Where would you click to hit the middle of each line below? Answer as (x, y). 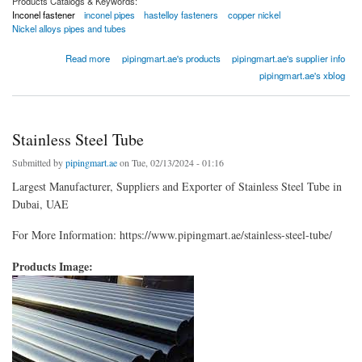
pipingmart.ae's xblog (303, 75)
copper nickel (254, 14)
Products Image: (55, 267)
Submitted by (39, 162)
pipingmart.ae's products (171, 58)
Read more (88, 58)
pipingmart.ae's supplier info (289, 58)
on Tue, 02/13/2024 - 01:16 (170, 162)
